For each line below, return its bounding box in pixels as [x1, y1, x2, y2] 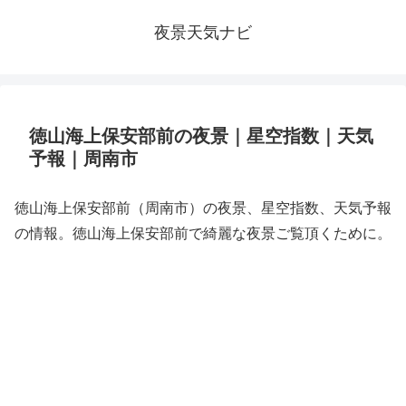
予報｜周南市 [29, 149, 138, 169]
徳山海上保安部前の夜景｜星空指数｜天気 [29, 126, 373, 146]
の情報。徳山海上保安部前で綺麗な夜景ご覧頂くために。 [14, 226, 391, 241]
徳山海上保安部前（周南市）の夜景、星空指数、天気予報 [14, 200, 391, 216]
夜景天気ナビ [154, 24, 252, 42]
